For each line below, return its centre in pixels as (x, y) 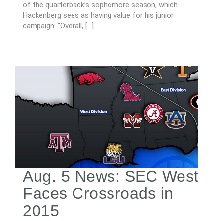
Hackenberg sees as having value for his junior (98, 16)
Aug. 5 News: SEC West (111, 176)
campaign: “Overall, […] (58, 26)
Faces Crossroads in (98, 193)
